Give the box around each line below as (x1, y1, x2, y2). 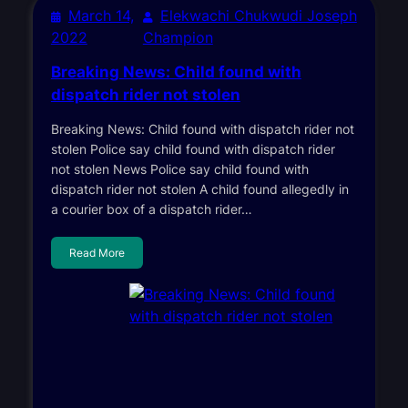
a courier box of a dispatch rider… (50, 200, 252, 217)
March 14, (67, 5, 134, 25)
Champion (142, 27, 213, 46)
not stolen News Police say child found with (50, 160, 309, 177)
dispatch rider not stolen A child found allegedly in (50, 180, 349, 197)
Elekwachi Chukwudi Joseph (159, 5, 357, 25)
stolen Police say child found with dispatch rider (50, 140, 335, 157)
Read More (68, 245, 125, 260)
